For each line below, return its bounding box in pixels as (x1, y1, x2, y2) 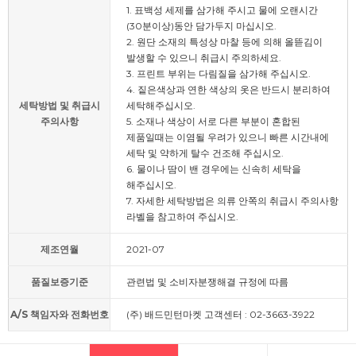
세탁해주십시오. (126, 99, 195, 112)
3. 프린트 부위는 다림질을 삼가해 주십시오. (126, 68, 311, 80)
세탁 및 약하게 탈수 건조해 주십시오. (126, 147, 284, 160)
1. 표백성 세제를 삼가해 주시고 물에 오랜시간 (126, 4, 318, 17)
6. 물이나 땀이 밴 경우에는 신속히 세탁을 (126, 163, 301, 176)
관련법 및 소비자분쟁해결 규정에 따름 (126, 276, 288, 288)
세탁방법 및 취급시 (18, 99, 100, 112)
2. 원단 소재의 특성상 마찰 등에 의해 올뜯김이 (126, 36, 323, 48)
